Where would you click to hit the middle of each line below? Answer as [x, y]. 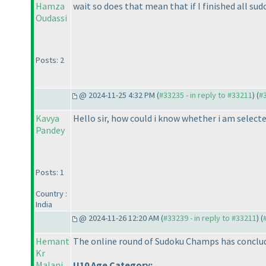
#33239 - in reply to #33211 [210, 218]
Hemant [53, 241]
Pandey [50, 130]
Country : [51, 194]
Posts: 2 [50, 60]
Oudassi [51, 18]
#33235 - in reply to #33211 [206, 95]
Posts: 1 [50, 172]
